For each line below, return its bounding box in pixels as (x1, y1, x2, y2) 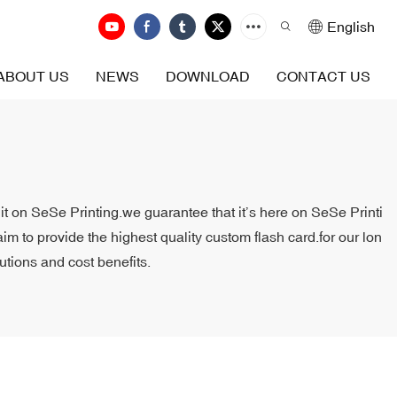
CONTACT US (276, 68, 370, 84)
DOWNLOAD (166, 68, 250, 84)
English (327, 19, 375, 35)
